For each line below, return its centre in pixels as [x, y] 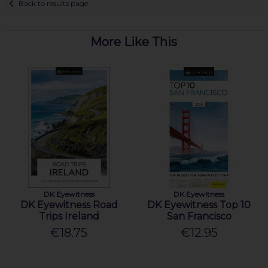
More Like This [134, 42]
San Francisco [199, 217]
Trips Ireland [69, 217]
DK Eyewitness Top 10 [199, 205]
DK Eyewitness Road [69, 205]
